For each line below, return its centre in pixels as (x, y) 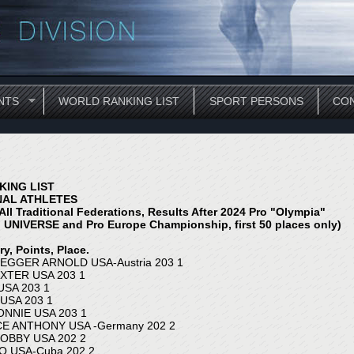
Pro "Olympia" (286, 212)
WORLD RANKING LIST (119, 101)
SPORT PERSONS (256, 101)
